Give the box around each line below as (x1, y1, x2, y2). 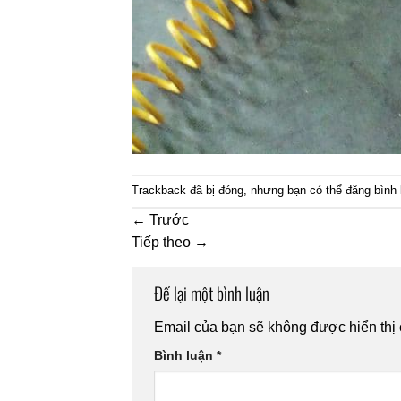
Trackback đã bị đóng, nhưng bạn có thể (132, 183, 346, 198)
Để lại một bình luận (154, 280, 273, 307)
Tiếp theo (132, 235, 194, 251)
